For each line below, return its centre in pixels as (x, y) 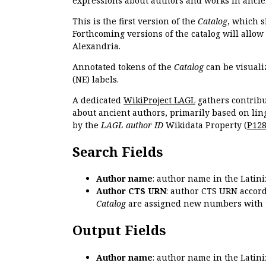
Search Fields (118, 151)
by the (87, 125)
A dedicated (98, 100)
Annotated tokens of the (123, 66)
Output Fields (119, 230)
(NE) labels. (96, 79)
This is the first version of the (135, 21)
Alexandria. (96, 46)
